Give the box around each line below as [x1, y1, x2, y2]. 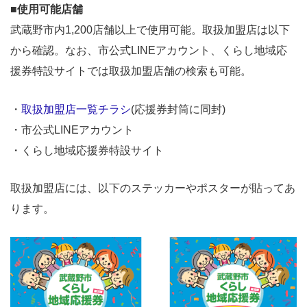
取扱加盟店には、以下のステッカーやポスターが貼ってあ [10, 182, 295, 195]
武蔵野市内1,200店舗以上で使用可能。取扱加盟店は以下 [10, 24, 290, 36]
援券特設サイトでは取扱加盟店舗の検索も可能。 [10, 65, 251, 77]
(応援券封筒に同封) [131, 103, 225, 115]
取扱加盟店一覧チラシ [21, 103, 131, 115]
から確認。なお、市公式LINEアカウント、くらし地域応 [10, 45, 287, 57]
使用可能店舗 [17, 3, 83, 16]
